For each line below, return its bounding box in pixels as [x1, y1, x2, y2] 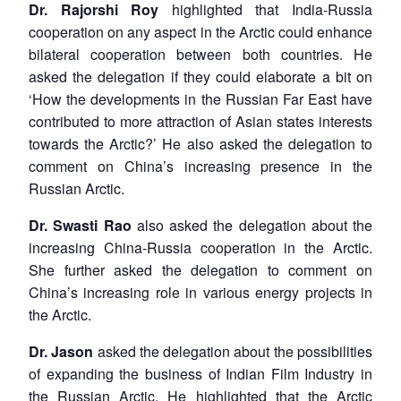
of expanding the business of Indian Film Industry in [29, 363, 372, 384]
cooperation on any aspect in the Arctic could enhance [29, 21, 372, 42]
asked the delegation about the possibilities [97, 340, 373, 362]
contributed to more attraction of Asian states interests [29, 110, 372, 132]
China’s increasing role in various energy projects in [29, 281, 372, 303]
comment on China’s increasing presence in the [29, 155, 372, 176]
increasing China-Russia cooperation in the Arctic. [29, 236, 372, 258]
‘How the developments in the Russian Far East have [29, 88, 372, 109]
